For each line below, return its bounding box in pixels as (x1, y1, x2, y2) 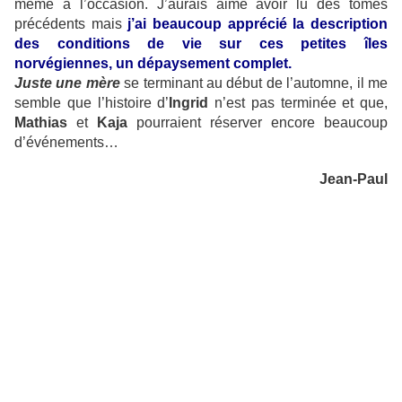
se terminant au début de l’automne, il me (119, 75, 389, 92)
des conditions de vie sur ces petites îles (14, 36, 388, 52)
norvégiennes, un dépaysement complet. (14, 56, 292, 72)
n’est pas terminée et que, (208, 95, 388, 111)
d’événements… (14, 135, 118, 151)
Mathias (14, 115, 67, 131)
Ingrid (169, 95, 209, 111)
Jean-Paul (319, 171, 388, 188)
